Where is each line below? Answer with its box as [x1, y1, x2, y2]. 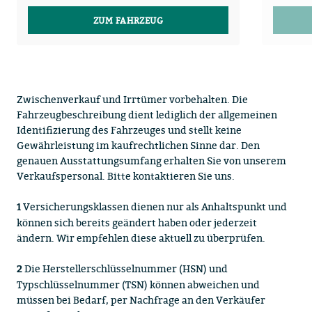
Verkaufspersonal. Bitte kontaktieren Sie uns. [17, 169, 235, 182]
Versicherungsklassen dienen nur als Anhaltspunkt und [21, 200, 287, 213]
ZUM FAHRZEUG [93, 15, 164, 26]
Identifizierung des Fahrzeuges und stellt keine [17, 123, 242, 136]
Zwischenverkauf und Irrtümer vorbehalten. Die [17, 93, 248, 106]
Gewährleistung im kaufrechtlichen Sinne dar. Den [17, 139, 260, 152]
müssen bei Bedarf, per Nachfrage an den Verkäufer [17, 293, 265, 306]
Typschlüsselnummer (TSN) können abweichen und [17, 278, 260, 291]
